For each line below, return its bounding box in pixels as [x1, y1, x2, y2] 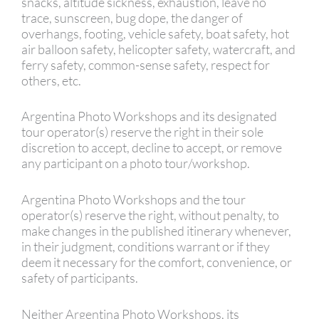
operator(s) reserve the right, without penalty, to [21, 207, 279, 224]
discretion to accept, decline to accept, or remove [21, 140, 282, 156]
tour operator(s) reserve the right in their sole [21, 124, 263, 140]
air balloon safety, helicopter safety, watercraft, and [21, 41, 296, 57]
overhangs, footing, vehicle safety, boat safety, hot [21, 25, 289, 41]
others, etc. [21, 72, 83, 88]
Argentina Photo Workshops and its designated [21, 108, 277, 125]
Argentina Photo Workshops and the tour [21, 192, 246, 208]
